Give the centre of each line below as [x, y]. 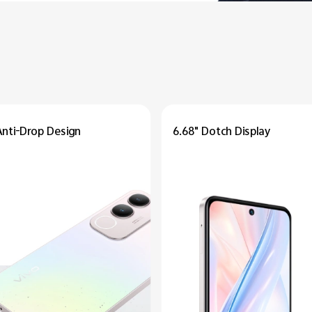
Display [252, 132]
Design [64, 132]
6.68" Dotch [204, 132]
